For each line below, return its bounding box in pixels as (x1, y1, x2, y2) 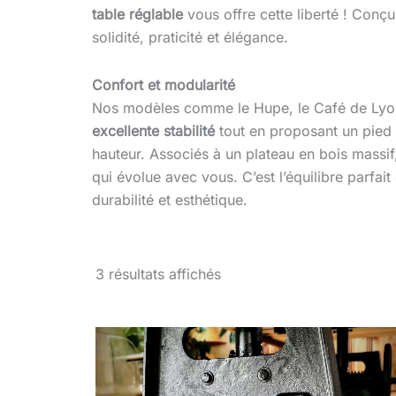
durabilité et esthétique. (92, 190, 248, 209)
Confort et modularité (92, 75, 236, 94)
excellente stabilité (92, 121, 216, 140)
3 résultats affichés (95, 265, 221, 284)
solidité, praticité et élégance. (92, 27, 289, 46)
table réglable (92, 4, 184, 23)
